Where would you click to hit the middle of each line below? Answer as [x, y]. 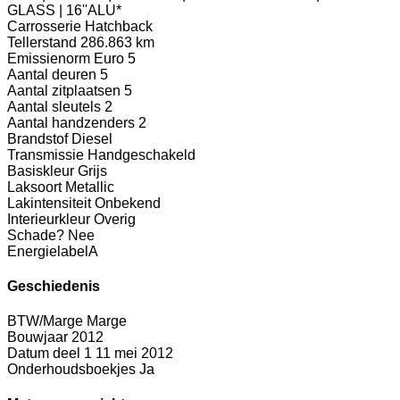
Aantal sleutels [54, 106]
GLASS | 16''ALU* [64, 10]
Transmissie [46, 154]
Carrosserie [44, 26]
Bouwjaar [37, 337]
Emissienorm [49, 58]
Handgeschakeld [142, 154]
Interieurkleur [49, 219]
